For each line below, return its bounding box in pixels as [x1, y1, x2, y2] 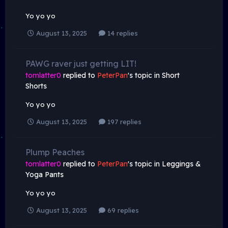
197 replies [105, 117, 141, 126]
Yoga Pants [25, 169, 64, 179]
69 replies [105, 206, 139, 214]
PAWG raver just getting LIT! [25, 58, 136, 69]
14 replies [105, 28, 138, 37]
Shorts [25, 81, 47, 91]
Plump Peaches [25, 147, 84, 157]
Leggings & [162, 159, 201, 168]
